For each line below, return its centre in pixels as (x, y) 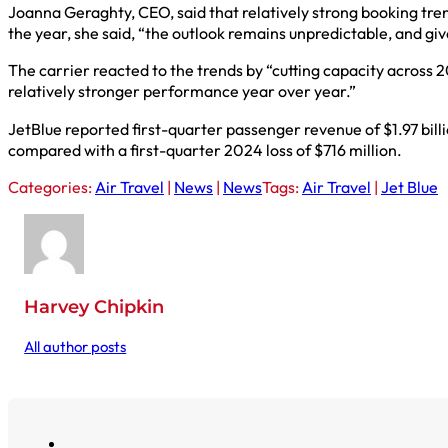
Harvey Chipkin (94, 307)
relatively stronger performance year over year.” (182, 91)
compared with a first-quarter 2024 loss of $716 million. (205, 149)
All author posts (75, 347)
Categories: (51, 186)
